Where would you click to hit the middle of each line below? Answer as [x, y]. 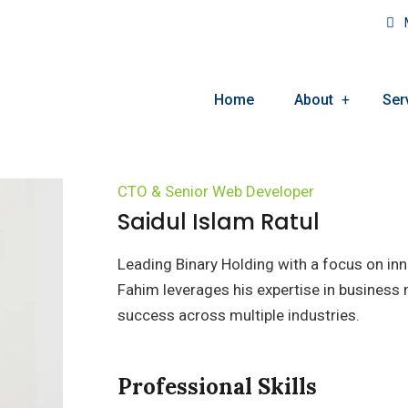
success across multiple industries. [239, 315]
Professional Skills [217, 387]
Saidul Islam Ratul [219, 222]
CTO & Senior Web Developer [216, 191]
